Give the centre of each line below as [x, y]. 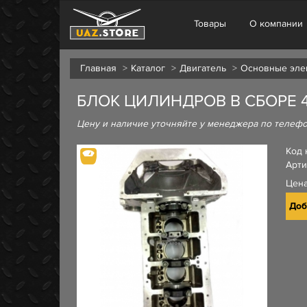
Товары [210, 24]
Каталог [148, 68]
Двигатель [203, 68]
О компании [276, 24]
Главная [98, 68]
